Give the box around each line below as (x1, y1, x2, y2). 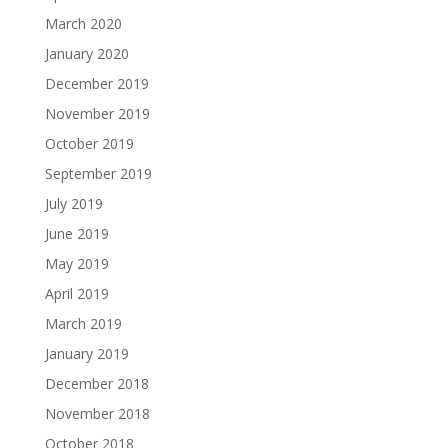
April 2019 (44, 284, 109, 304)
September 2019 (44, 164, 152, 184)
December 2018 (44, 374, 149, 394)
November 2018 (44, 404, 150, 424)
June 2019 (44, 224, 109, 244)
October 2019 (44, 134, 134, 154)
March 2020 (44, 14, 122, 34)
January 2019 (44, 344, 129, 364)
